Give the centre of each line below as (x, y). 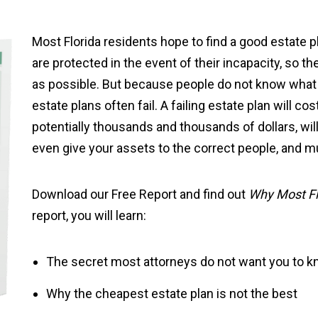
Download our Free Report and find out (140, 194)
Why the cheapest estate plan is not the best (171, 294)
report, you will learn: (89, 216)
